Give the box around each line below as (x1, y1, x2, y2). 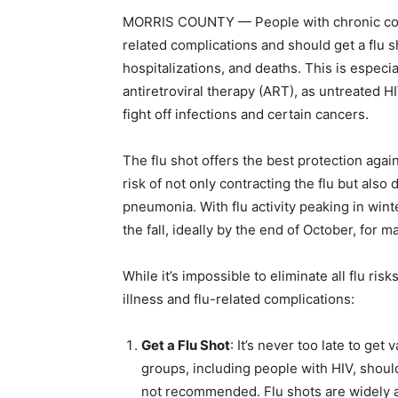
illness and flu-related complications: (123, 291, 354, 308)
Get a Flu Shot (141, 337, 230, 354)
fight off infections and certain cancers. (123, 106, 369, 123)
